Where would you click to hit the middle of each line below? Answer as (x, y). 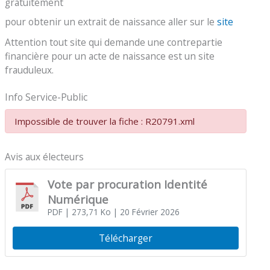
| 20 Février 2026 (145, 212)
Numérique (78, 199)
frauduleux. (30, 70)
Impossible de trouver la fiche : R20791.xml (105, 121)
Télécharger (126, 238)
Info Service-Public (46, 97)
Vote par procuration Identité (127, 184)
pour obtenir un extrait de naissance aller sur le (110, 21)
